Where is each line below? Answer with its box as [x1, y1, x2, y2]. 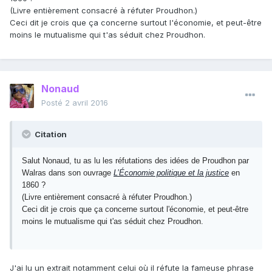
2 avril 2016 [65, 98, 108, 108]
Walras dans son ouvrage [22, 168, 114, 178]
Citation [33, 129, 67, 140]
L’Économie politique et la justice [114, 168, 229, 178]
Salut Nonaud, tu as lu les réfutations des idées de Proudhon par [22, 156, 249, 166]
